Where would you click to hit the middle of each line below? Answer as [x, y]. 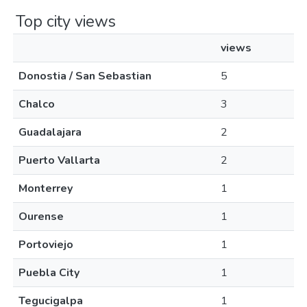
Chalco [37, 104]
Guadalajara [50, 132]
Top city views [66, 21]
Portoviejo [46, 245]
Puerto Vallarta [59, 160]
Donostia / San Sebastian [85, 76]
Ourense [41, 217]
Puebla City [49, 273]
